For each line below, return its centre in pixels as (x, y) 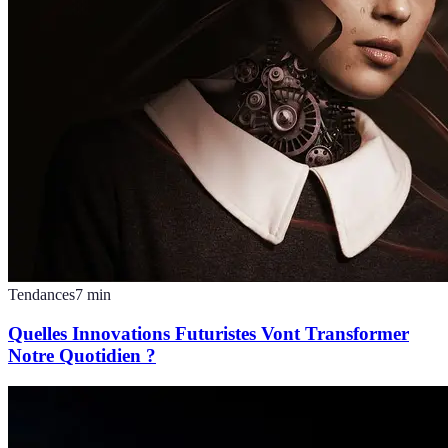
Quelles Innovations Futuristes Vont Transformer (208, 333)
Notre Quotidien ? (82, 355)
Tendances (41, 295)
